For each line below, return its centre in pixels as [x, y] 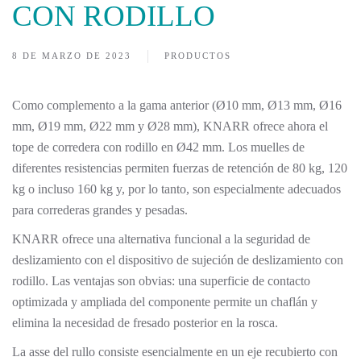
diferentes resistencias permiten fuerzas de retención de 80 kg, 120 [180, 168]
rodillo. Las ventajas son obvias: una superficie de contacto [161, 281]
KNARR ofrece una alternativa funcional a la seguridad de [161, 239]
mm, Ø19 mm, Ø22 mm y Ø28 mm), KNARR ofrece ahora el [170, 126]
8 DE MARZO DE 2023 [72, 56]
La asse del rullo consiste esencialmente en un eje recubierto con [175, 352]
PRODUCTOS [198, 56]
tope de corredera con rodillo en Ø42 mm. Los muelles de [158, 147]
